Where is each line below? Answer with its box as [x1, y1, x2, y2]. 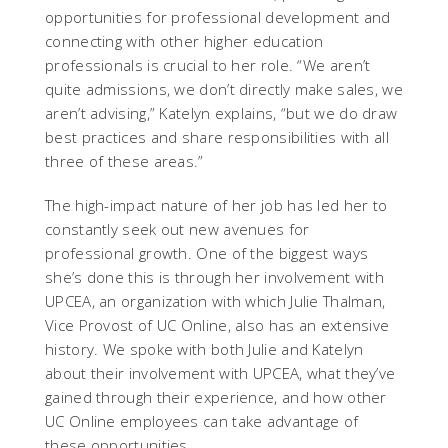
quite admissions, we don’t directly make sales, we [45, 79, 403, 99]
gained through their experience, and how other [45, 387, 387, 407]
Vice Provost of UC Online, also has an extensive [45, 315, 390, 335]
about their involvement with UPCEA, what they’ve [45, 363, 396, 383]
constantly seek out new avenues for [45, 219, 310, 239]
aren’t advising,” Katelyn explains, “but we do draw [45, 103, 398, 123]
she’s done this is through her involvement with [45, 267, 385, 287]
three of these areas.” [45, 151, 204, 171]
